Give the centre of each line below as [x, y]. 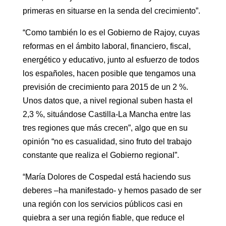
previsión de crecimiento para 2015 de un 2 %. [105, 87]
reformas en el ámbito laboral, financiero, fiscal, [106, 46]
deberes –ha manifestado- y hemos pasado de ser [112, 190]
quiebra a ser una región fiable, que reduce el [103, 217]
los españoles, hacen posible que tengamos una [109, 73]
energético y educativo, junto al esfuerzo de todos [111, 60]
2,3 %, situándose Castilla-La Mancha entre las [106, 114]
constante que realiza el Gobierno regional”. [101, 155]
